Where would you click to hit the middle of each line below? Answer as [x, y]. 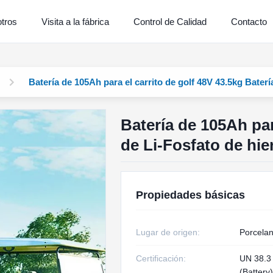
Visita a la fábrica [75, 21]
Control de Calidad [170, 21]
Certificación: [161, 258]
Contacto [249, 21]
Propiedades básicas [190, 195]
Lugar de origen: [168, 232]
